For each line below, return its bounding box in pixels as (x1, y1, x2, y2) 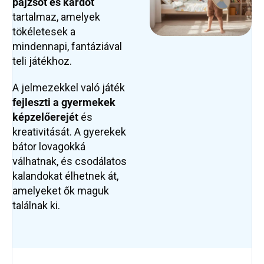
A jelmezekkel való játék (12, 81, 125, 94)
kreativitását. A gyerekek (12, 126, 126, 138)
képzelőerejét (12, 111, 78, 124)
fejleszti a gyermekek (12, 96, 115, 109)
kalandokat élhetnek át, (12, 170, 118, 183)
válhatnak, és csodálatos (12, 155, 127, 168)
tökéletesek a (12, 25, 75, 38)
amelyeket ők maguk (12, 184, 109, 197)
